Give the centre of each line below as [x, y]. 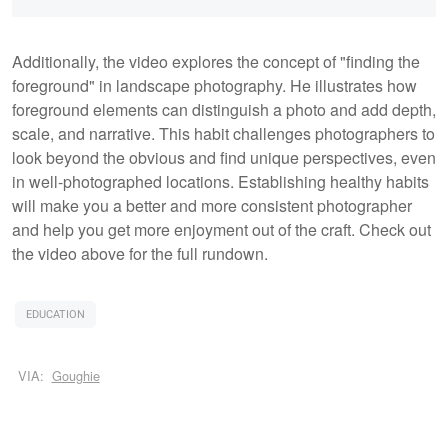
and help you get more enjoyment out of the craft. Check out [221, 229]
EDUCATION [55, 314]
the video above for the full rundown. [142, 253]
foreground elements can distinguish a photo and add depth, [224, 109]
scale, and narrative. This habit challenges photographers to [223, 133]
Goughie [75, 376]
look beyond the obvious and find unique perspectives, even [224, 157]
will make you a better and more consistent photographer [212, 205]
